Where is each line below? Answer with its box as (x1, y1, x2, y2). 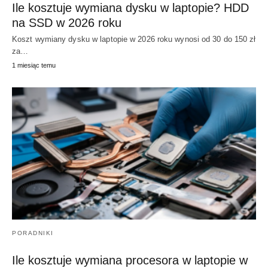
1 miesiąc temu (12, 61, 56, 69)
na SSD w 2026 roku (12, 16, 121, 29)
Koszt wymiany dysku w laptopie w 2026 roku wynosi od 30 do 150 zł (12, 34, 256, 44)
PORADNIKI (12, 230, 54, 237)
